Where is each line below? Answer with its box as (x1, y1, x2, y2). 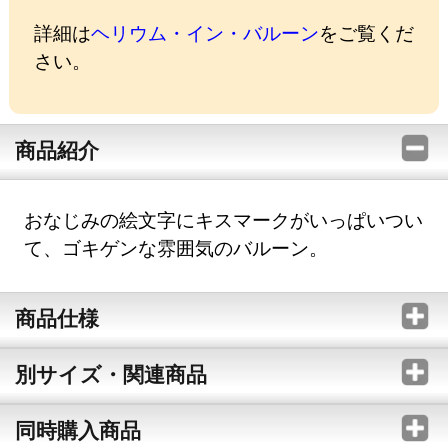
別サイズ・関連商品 (14, 359, 207, 388)
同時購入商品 (14, 415, 141, 444)
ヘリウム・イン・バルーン (90, 20, 319, 46)
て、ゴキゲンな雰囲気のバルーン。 (24, 234, 329, 260)
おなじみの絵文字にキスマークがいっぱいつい (24, 206, 424, 232)
